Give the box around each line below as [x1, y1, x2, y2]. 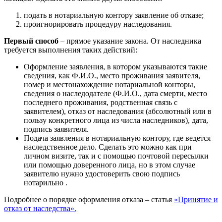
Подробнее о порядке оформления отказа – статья [4, 195, 174, 204]
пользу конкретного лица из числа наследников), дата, [24, 115, 208, 124]
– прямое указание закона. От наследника [58, 36, 201, 45]
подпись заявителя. [24, 124, 89, 133]
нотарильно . [24, 178, 67, 187]
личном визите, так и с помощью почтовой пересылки [24, 151, 209, 160]
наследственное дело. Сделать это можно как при [24, 142, 192, 151]
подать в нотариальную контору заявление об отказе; [24, 10, 204, 19]
